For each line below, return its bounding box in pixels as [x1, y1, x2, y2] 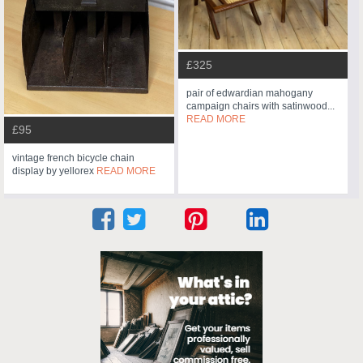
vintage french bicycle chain [12, 152, 135, 164]
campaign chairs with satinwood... [186, 100, 335, 112]
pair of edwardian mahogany [186, 87, 313, 99]
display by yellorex [12, 165, 96, 177]
